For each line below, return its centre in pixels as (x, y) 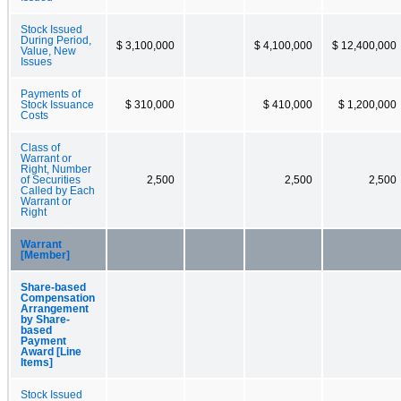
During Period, (56, 40)
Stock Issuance (57, 104)
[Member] (45, 255)
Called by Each (58, 190)
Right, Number (56, 169)
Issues (36, 61)
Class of (40, 147)
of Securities (51, 179)
